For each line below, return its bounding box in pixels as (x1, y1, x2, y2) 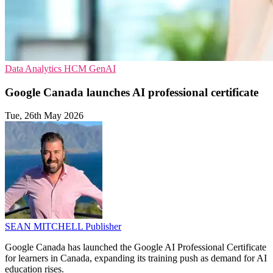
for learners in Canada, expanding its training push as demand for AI (5, 253, 267, 264)
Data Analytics (5, 63, 64, 74)
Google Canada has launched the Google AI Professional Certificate (5, 242, 266, 253)
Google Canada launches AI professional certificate (5, 85, 258, 99)
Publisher (85, 221, 121, 232)
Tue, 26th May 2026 (5, 110, 83, 121)
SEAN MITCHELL (5, 221, 85, 232)
